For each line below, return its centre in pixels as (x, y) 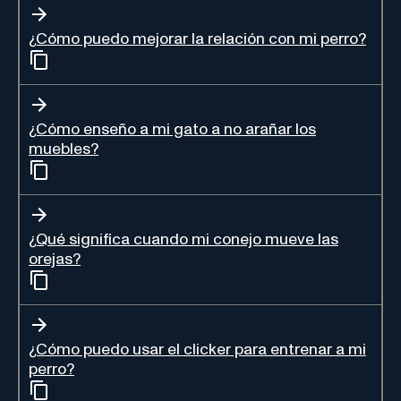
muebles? (64, 149)
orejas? (55, 259)
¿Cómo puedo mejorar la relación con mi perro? (197, 39)
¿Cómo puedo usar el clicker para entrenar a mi (197, 350)
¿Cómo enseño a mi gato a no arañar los (172, 129)
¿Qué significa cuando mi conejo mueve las (183, 239)
